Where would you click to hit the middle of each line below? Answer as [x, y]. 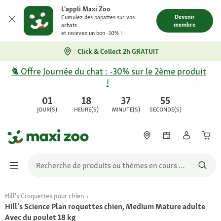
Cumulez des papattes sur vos [98, 17]
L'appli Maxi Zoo [86, 9]
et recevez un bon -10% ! [92, 33]
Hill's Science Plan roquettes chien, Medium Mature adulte [105, 206]
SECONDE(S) [165, 110]
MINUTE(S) [126, 110]
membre [185, 25]
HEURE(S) [87, 110]
